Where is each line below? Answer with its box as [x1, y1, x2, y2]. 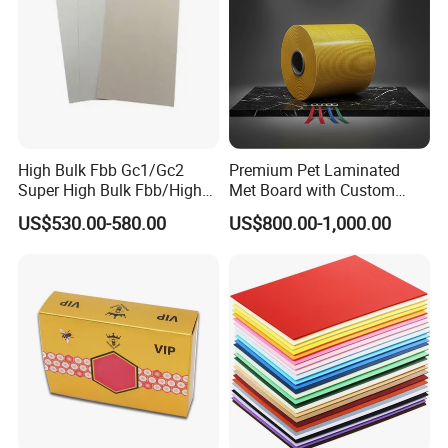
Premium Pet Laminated [228, 159, 400, 182]
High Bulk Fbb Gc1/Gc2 [18, 159, 185, 182]
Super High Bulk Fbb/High [18, 179, 203, 202]
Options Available [228, 199, 353, 222]
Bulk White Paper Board [18, 199, 185, 222]
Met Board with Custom [228, 179, 395, 202]
